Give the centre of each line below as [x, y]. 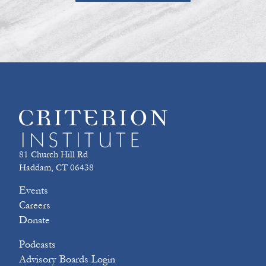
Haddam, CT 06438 [56, 167]
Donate [34, 220]
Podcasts [37, 244]
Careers [34, 205]
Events [33, 190]
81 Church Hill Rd [53, 154]
